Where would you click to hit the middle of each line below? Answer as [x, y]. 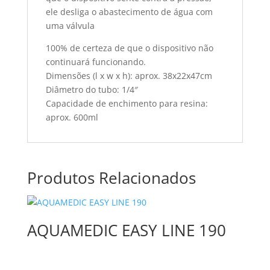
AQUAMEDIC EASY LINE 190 [126, 230]
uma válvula [70, 26]
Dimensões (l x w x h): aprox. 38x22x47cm [129, 76]
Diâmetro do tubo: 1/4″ [92, 89]
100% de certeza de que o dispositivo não [129, 48]
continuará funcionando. [96, 62]
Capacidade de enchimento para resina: [127, 103]
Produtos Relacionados [111, 178]
